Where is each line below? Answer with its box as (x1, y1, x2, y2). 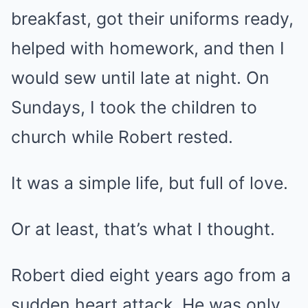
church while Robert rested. (11, 126, 233, 147)
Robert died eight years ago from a (11, 264, 291, 285)
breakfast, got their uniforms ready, (11, 8, 294, 29)
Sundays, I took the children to (11, 96, 257, 118)
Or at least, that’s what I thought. (11, 218, 275, 239)
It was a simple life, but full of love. (11, 172, 288, 193)
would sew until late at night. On (11, 67, 269, 88)
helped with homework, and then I (11, 37, 285, 58)
